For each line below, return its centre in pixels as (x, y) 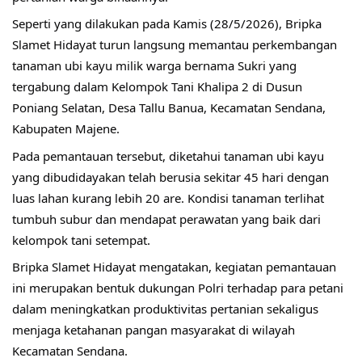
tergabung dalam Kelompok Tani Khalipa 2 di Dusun (157, 87)
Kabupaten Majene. (66, 129)
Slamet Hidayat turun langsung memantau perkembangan (175, 45)
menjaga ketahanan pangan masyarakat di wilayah (154, 330)
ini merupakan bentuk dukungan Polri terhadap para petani (178, 288)
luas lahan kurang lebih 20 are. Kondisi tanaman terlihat (168, 198)
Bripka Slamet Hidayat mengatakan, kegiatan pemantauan (174, 267)
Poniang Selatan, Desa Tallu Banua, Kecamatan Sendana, (169, 108)
